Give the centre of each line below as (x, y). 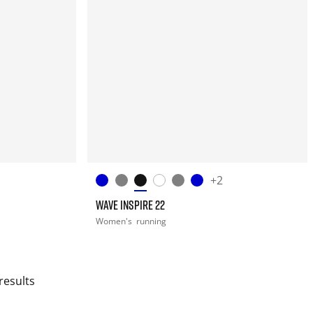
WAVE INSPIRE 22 (131, 204)
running (152, 221)
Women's (115, 221)
